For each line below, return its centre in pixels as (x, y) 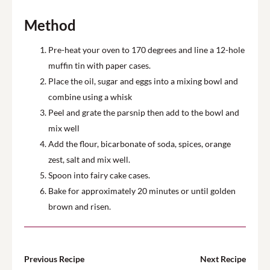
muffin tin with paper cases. (99, 65)
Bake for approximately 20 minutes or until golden (142, 191)
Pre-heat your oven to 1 (92, 50)
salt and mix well (96, 159)
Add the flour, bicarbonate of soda (111, 144)
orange (217, 144)
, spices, (189, 144)
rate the (102, 112)
